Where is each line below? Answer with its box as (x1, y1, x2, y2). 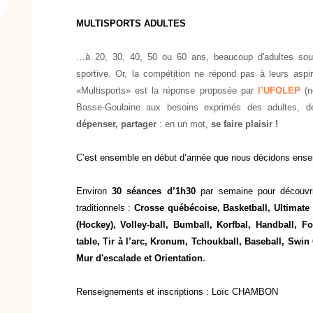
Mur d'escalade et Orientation (75, 253, 203, 263)
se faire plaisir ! (210, 119, 278, 129)
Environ (75, 186, 112, 196)
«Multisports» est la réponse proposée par (75, 85, 259, 96)
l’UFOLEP (258, 85, 301, 96)
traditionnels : (75, 203, 134, 213)
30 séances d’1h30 (112, 186, 196, 196)
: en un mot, (156, 119, 211, 129)
